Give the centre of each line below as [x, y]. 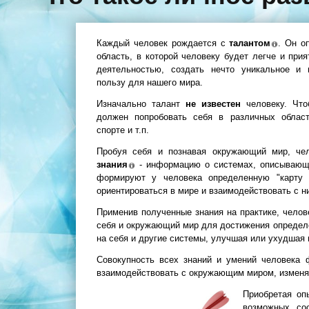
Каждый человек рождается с [163, 43]
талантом [250, 43]
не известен [213, 104]
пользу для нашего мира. [150, 82]
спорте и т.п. [123, 130]
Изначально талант [141, 104]
